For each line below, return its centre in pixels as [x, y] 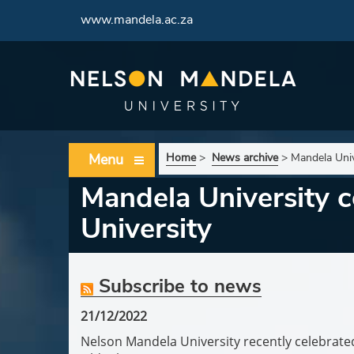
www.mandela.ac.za [137, 20]
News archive [245, 158]
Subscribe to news [177, 286]
